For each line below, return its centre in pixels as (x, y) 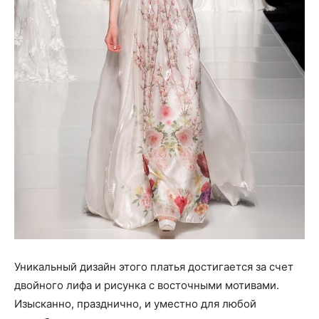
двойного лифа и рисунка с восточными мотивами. (147, 286)
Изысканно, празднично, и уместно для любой (135, 304)
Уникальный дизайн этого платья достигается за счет (154, 267)
